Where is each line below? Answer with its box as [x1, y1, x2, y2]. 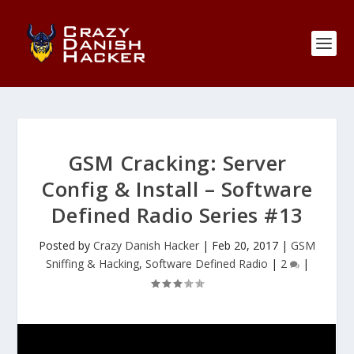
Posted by [39, 238, 93, 253]
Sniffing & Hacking [45, 256, 139, 271]
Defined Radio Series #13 [51, 201, 303, 229]
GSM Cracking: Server [67, 149, 287, 177]
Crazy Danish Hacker [93, 238, 199, 253]
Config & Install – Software [41, 175, 313, 203]
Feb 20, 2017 [212, 238, 278, 253]
